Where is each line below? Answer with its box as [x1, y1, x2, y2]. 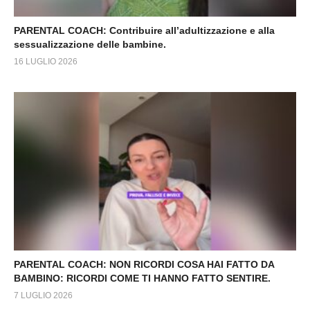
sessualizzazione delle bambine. [14, 38, 166, 50]
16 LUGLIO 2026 [14, 56, 77, 66]
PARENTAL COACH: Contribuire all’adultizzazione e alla [14, 24, 275, 36]
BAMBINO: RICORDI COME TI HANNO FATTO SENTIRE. [14, 273, 271, 284]
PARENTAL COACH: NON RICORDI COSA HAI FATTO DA [14, 259, 274, 270]
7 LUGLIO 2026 [14, 291, 73, 300]
